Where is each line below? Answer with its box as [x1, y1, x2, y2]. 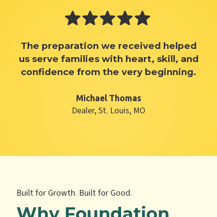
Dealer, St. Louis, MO [72, 105, 145, 117]
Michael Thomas [76, 93, 141, 103]
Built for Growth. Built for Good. [16, 187, 133, 200]
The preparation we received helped [20, 40, 197, 52]
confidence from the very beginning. [21, 66, 196, 78]
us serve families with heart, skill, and [18, 53, 199, 65]
